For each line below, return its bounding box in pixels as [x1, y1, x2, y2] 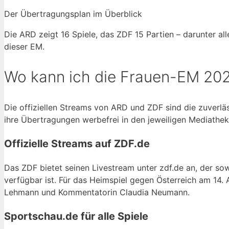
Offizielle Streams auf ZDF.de [4, 137, 150, 150]
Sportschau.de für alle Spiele [4, 210, 148, 222]
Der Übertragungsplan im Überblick [4, 8, 142, 19]
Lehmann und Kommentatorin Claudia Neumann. [4, 187, 190, 197]
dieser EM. [4, 41, 44, 52]
